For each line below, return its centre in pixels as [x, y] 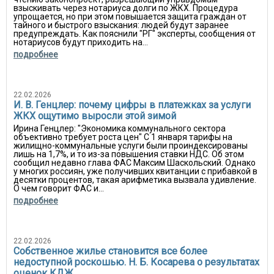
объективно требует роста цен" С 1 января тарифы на [123, 137]
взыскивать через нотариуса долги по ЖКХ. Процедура [126, 8]
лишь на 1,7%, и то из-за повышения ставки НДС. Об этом [129, 154]
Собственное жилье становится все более [110, 251]
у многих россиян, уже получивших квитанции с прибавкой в [135, 171]
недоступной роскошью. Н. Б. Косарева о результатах [136, 262]
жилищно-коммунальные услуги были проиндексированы [131, 146]
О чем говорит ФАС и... [59, 188]
